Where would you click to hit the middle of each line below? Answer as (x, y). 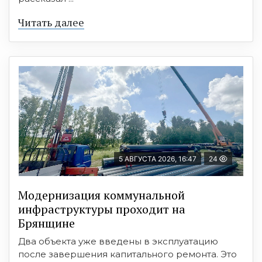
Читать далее (51, 23)
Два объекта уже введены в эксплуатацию (118, 242)
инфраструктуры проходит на (102, 209)
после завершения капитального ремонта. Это (127, 254)
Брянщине (46, 223)
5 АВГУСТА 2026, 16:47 (158, 159)
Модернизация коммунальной (101, 195)
